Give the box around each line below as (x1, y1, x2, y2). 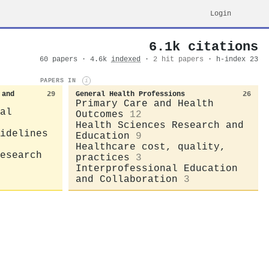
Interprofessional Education (76, 163, 238, 174)
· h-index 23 (208, 55, 258, 64)
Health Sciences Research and (76, 119, 244, 131)
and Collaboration (76, 174, 178, 185)
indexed (111, 55, 141, 64)
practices (76, 152, 130, 163)
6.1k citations (149, 40, 258, 54)
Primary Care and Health (76, 98, 214, 109)
